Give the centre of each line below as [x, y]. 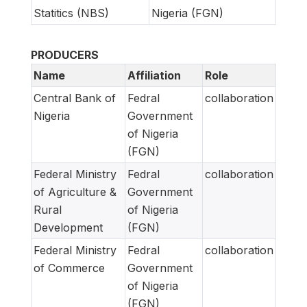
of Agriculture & [75, 192]
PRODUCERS [65, 55]
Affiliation [154, 76]
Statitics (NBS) [71, 13]
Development [68, 228]
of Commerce [69, 268]
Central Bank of [75, 98]
